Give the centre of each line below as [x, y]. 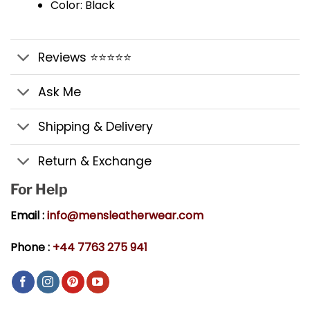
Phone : [31, 247]
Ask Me [60, 92]
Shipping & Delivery [96, 127]
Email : [29, 216]
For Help [39, 189]
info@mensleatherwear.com [125, 216]
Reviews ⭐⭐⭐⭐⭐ [85, 57]
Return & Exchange [95, 162]
